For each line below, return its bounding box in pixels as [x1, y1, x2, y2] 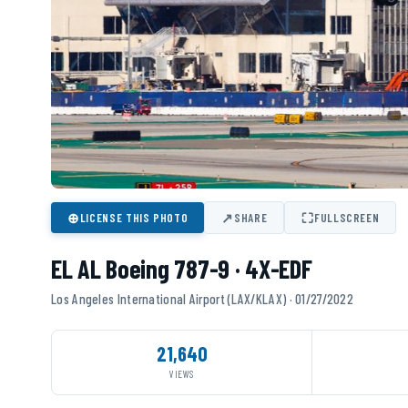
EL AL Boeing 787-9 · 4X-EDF [51, 253, 312, 285]
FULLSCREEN [313, 210, 380, 226]
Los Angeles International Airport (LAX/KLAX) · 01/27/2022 [51, 291, 354, 308]
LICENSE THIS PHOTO [79, 210, 189, 226]
